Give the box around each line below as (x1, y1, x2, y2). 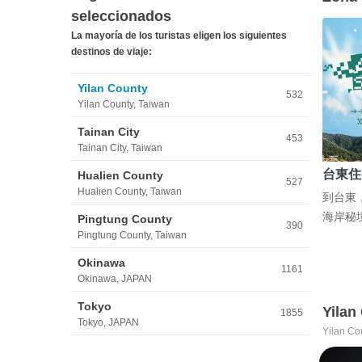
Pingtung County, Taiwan (78, 229, 187, 241)
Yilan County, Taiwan (78, 99, 170, 110)
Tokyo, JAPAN (78, 317, 139, 328)
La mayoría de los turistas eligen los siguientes (71, 30, 287, 41)
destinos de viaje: (71, 46, 152, 57)
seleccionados (71, 8, 171, 24)
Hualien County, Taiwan (78, 186, 182, 197)
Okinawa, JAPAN (78, 273, 152, 284)
